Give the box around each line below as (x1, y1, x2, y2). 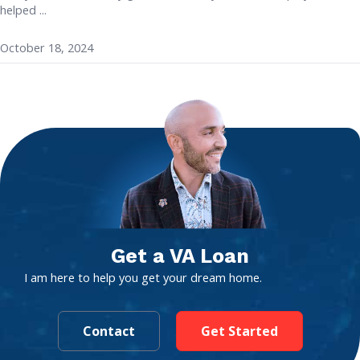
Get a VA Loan (111, 244, 249, 268)
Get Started (200, 321, 278, 340)
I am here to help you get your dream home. (24, 269, 262, 286)
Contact (82, 321, 135, 340)
